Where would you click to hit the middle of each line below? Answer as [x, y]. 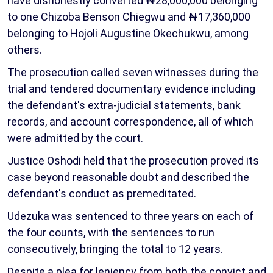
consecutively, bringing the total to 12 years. [115, 249]
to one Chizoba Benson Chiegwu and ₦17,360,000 [129, 17]
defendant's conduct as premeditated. [102, 194]
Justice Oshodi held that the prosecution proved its [133, 161]
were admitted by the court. [75, 138]
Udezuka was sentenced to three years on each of [130, 216]
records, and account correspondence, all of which [130, 122]
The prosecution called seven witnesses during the [133, 73]
